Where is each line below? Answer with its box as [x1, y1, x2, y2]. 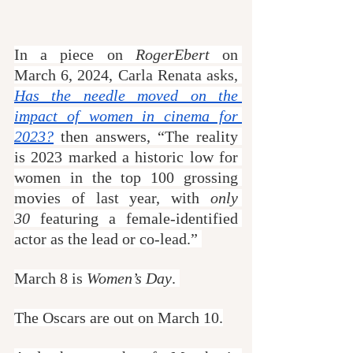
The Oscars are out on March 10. [14, 308, 223, 326]
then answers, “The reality [54, 127, 238, 145]
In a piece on [14, 45, 136, 63]
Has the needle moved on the [14, 86, 238, 104]
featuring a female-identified [30, 209, 238, 227]
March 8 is [14, 269, 87, 287]
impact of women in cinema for [14, 106, 238, 124]
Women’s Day [87, 269, 172, 287]
